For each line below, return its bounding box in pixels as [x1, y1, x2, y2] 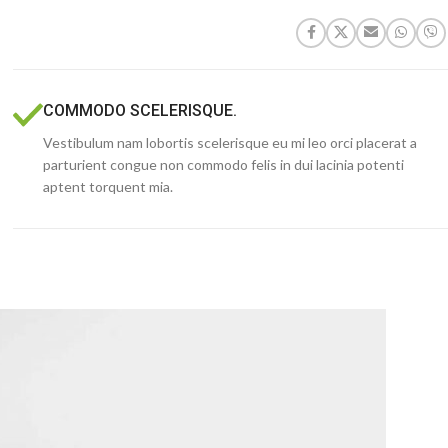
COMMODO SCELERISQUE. [43, 101, 238, 120]
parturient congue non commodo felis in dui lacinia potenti [43, 156, 405, 173]
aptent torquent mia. [43, 178, 174, 195]
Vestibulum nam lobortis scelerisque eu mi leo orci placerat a [43, 134, 418, 151]
